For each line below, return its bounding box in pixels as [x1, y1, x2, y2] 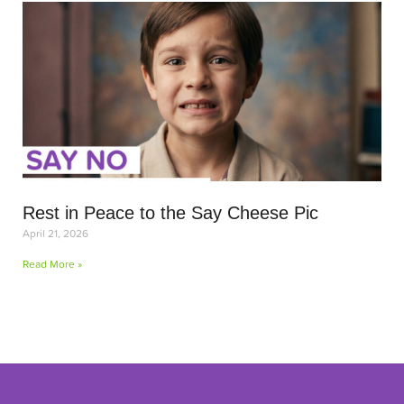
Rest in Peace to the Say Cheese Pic [23, 203, 318, 223]
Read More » [23, 256, 82, 271]
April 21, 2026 [23, 225, 88, 241]
